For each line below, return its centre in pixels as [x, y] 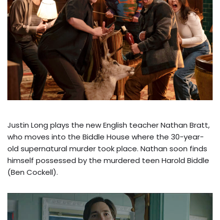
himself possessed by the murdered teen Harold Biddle [108, 161]
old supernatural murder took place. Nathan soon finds [107, 149]
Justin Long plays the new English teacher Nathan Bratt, [109, 125]
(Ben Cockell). [33, 172]
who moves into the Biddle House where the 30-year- [106, 137]
